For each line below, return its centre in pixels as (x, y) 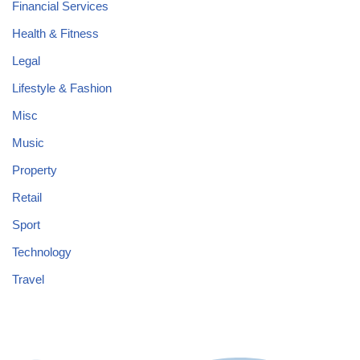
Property (35, 170)
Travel (28, 279)
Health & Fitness (55, 33)
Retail (27, 197)
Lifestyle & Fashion (62, 88)
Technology (42, 252)
